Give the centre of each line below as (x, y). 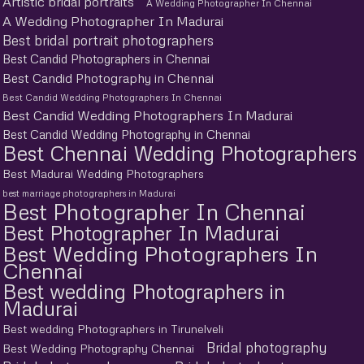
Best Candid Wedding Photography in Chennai (126, 134)
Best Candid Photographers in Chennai (106, 58)
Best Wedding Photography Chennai (98, 348)
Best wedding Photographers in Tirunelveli (113, 328)
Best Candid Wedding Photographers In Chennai (112, 97)
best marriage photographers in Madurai (89, 193)
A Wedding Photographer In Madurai (113, 21)
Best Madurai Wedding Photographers (103, 173)
